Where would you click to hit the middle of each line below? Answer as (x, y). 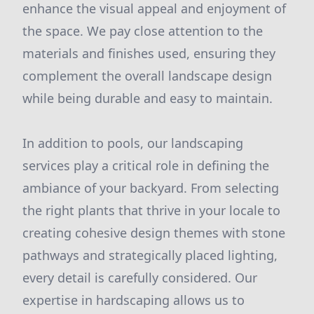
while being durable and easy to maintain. (148, 98)
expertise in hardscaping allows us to (134, 300)
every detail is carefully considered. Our (140, 278)
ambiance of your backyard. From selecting (151, 188)
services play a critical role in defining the (146, 165)
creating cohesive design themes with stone (154, 233)
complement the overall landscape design (147, 76)
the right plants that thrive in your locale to (151, 210)
